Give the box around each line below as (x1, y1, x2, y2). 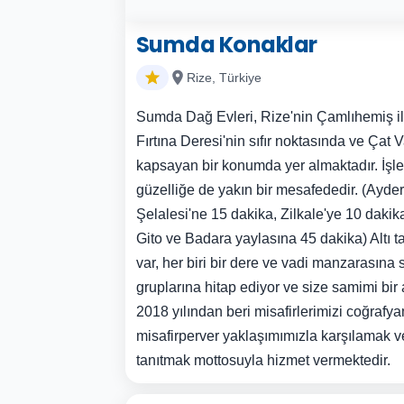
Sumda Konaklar (135, 30, 317, 60)
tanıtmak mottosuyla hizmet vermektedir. (135, 353, 390, 368)
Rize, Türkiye (186, 70, 262, 85)
